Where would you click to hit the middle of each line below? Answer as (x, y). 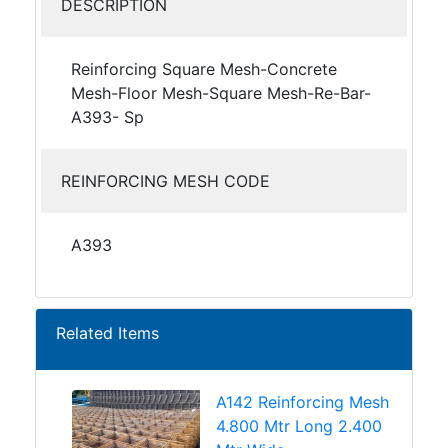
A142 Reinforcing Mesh (302, 402)
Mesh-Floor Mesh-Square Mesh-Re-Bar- (221, 93)
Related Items (107, 333)
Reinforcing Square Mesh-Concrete (204, 69)
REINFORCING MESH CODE (165, 181)
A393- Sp (107, 117)
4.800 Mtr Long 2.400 (299, 426)
